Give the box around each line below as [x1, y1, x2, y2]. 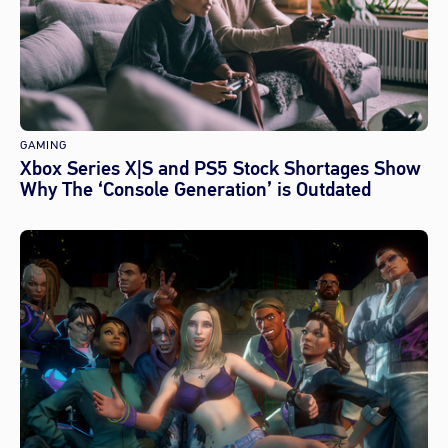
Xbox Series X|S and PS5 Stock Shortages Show [20, 154, 421, 182]
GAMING [20, 136, 67, 153]
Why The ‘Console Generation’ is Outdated [20, 175, 371, 203]
